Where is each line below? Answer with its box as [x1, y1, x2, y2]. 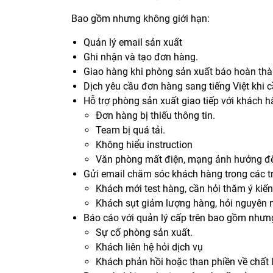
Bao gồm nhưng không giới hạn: [71, 13, 210, 25]
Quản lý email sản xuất [83, 37, 182, 49]
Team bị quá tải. [96, 124, 165, 136]
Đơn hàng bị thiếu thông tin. [96, 110, 215, 122]
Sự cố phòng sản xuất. [96, 227, 193, 239]
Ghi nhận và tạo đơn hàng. [83, 51, 198, 63]
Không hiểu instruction [96, 139, 193, 151]
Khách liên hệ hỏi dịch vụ [96, 241, 203, 253]
